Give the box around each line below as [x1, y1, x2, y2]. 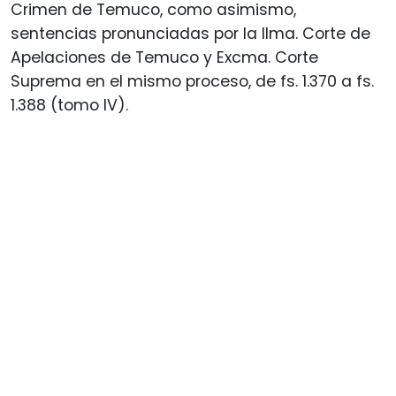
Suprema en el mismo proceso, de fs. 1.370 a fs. [11, 70, 374, 92]
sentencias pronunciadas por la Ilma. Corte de [11, 22, 370, 44]
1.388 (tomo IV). [11, 94, 128, 116]
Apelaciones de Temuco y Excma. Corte [11, 46, 318, 68]
